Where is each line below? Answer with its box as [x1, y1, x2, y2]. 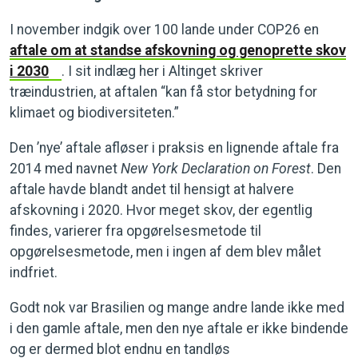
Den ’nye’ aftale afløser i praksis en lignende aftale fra [10, 140, 339, 156]
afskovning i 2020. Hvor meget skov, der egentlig [10, 202, 312, 218]
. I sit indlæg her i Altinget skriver [61, 63, 263, 79]
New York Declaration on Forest [121, 161, 311, 177]
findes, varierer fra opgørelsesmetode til [10, 223, 261, 239]
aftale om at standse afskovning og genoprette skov [10, 42, 346, 58]
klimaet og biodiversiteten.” [10, 105, 179, 121]
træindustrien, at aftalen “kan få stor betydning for [10, 84, 317, 100]
